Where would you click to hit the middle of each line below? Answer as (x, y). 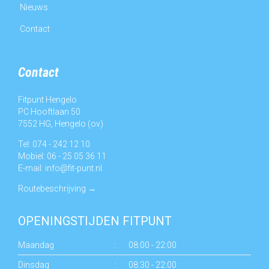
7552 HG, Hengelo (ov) (61, 123)
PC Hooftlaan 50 (49, 111)
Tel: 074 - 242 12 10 (54, 144)
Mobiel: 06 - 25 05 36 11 (62, 156)
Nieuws (34, 7)
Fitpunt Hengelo (47, 99)
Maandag (36, 245)
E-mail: (32, 168)
